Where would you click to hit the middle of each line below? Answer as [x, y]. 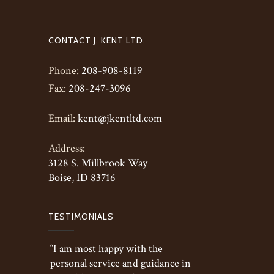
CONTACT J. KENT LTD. [97, 40]
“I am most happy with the [106, 249]
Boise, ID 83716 [82, 178]
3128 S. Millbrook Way [98, 163]
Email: [62, 118]
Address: [67, 148]
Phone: [64, 71]
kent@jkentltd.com [119, 118]
